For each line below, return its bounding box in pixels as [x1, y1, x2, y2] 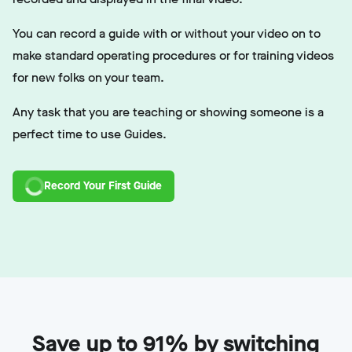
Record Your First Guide [44, 178, 162, 193]
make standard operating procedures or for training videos [13, 46, 334, 64]
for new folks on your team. [13, 68, 164, 86]
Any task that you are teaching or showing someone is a [13, 103, 324, 120]
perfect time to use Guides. [13, 125, 167, 142]
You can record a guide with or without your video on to [13, 24, 321, 42]
